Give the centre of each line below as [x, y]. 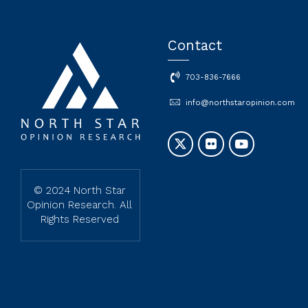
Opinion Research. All [79, 205]
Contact [195, 45]
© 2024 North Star [79, 190]
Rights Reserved [79, 219]
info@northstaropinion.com [240, 102]
